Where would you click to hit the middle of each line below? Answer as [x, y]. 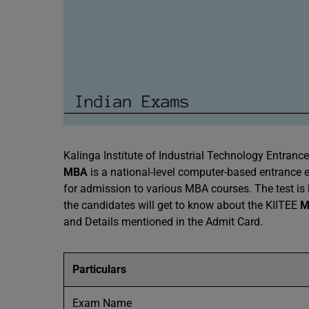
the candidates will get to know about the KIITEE [182, 205]
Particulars [99, 269]
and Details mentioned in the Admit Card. [163, 222]
